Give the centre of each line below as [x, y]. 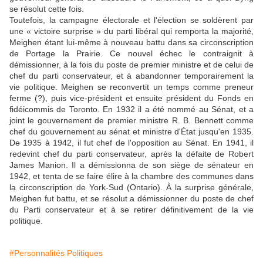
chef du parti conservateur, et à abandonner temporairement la [131, 76]
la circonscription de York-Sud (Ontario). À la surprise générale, [131, 188]
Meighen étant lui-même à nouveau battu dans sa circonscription [131, 43]
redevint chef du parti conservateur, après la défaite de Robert [131, 154]
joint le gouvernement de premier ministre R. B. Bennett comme [131, 121]
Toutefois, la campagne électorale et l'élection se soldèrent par [131, 20]
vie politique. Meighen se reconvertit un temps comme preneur [131, 87]
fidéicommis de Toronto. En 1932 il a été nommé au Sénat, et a [131, 109]
